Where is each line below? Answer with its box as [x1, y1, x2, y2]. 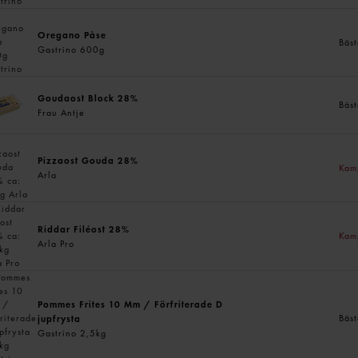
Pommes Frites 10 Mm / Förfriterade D [38, 297, 224, 311]
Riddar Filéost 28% [38, 222, 130, 236]
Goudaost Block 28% [38, 91, 139, 105]
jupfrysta [38, 312, 82, 325]
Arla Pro [38, 237, 75, 250]
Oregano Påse [38, 29, 107, 42]
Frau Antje [38, 105, 86, 119]
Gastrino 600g [38, 43, 105, 56]
